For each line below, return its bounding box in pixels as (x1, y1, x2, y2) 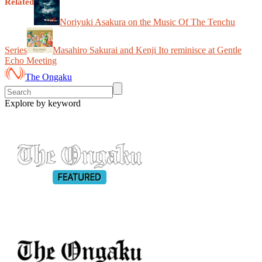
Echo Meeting (5, 55, 57, 65)
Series (5, 44, 27, 55)
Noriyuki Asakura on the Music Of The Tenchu (60, 16, 235, 27)
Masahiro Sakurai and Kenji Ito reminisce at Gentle (53, 44, 242, 55)
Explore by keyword (5, 98, 81, 108)
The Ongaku (25, 71, 72, 82)
